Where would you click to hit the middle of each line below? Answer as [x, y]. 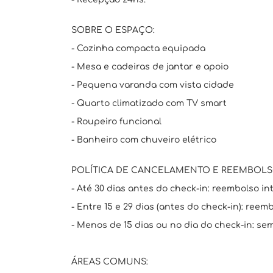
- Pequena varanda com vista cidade [153, 85]
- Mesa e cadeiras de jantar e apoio [150, 67]
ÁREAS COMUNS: [110, 262]
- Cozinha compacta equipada [138, 48]
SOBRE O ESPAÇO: [113, 30]
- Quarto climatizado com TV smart [149, 103]
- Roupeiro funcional [116, 122]
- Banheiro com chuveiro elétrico [144, 140]
